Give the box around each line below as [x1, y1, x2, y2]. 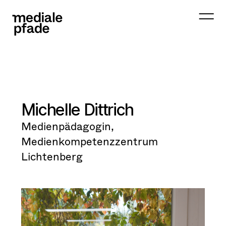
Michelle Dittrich [21, 100, 134, 120]
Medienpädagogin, [21, 118, 114, 134]
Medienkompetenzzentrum [21, 133, 158, 149]
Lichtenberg [21, 148, 83, 164]
